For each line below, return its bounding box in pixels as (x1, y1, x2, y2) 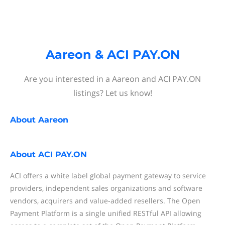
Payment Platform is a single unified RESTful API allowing (10, 208, 201, 218)
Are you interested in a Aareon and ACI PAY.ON (24, 73, 201, 84)
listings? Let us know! (73, 87, 152, 98)
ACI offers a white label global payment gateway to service (10, 171, 206, 180)
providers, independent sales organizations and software (10, 183, 202, 193)
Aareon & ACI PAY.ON (45, 47, 180, 62)
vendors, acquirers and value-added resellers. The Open (10, 196, 200, 205)
